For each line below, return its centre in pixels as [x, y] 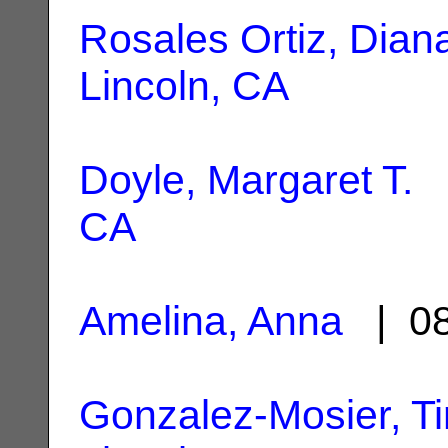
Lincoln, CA [184, 85]
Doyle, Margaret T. [246, 179]
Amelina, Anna [211, 320]
